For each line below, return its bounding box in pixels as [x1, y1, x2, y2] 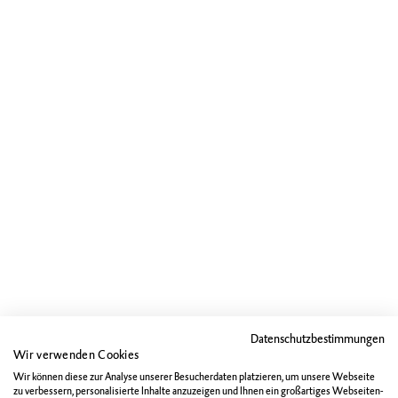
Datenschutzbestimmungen [251, 331, 385, 346]
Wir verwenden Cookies [13, 347, 139, 362]
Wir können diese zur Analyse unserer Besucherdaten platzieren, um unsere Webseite [13, 370, 375, 383]
